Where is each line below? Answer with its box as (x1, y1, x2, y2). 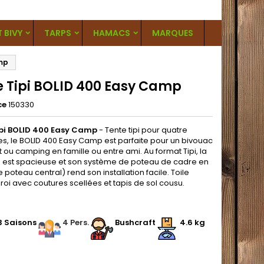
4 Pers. (62, 217, 91, 228)
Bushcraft (113, 217, 156, 228)
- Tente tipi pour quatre (97, 124, 187, 136)
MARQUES (152, 27, 193, 39)
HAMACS (93, 27, 130, 39)
